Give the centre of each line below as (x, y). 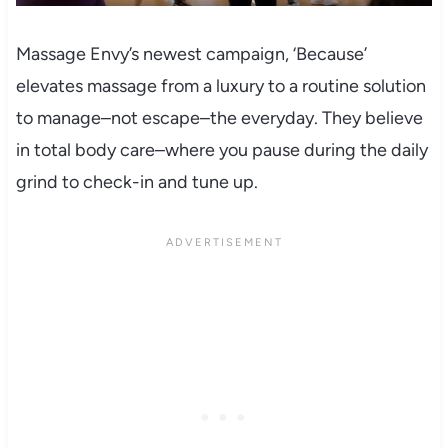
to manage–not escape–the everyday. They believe (219, 118)
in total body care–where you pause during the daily (221, 150)
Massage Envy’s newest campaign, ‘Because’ (191, 54)
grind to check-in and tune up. (136, 182)
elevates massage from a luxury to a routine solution (220, 86)
